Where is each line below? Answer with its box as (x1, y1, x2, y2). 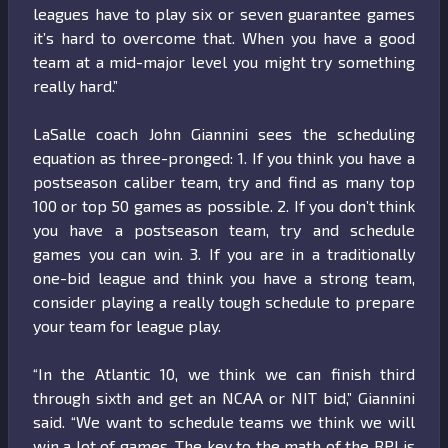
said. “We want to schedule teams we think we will (33, 412, 415, 432)
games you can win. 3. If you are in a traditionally (33, 244, 415, 264)
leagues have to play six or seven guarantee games (33, 4, 415, 24)
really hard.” (33, 76, 118, 96)
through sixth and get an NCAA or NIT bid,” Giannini (33, 388, 415, 408)
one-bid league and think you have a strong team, (33, 268, 415, 288)
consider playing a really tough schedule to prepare (33, 292, 415, 312)
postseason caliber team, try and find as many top (33, 172, 415, 192)
